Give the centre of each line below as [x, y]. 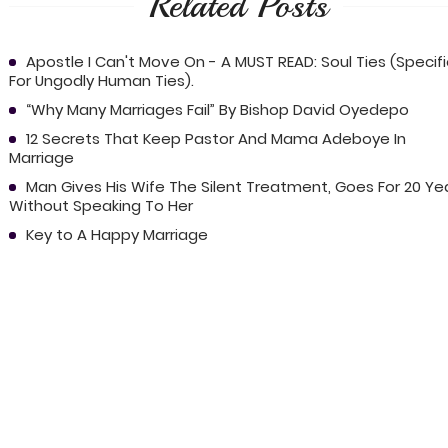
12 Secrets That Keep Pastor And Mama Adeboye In [215, 139]
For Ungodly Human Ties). [101, 81]
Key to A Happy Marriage [116, 235]
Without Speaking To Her [100, 206]
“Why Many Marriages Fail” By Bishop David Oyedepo [217, 110]
